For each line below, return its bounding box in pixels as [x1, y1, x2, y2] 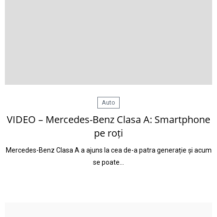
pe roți [94, 126, 123, 139]
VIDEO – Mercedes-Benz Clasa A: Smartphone [7, 113, 210, 126]
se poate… [93, 158, 124, 166]
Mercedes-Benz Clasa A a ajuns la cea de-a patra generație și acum [5, 146, 212, 154]
